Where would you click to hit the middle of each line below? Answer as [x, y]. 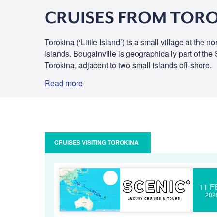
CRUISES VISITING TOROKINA [96, 142]
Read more [64, 83]
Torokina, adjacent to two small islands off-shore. [128, 65]
